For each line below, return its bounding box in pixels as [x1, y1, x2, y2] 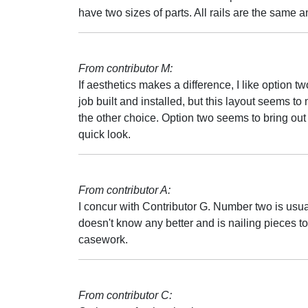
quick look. [78, 129, 131, 140]
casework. [78, 234, 128, 245]
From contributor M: [78, 63, 173, 74]
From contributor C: [78, 289, 172, 301]
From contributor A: [78, 184, 170, 196]
